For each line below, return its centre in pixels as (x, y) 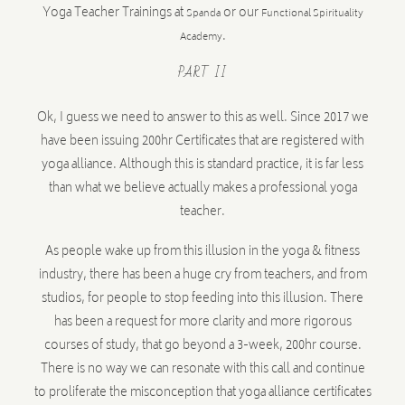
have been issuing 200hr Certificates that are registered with (202, 142)
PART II (202, 73)
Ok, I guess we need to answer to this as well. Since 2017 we (202, 119)
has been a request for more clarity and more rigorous (202, 323)
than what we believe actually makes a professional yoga (202, 189)
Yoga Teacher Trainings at (114, 13)
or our (240, 13)
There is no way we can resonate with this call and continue (202, 370)
